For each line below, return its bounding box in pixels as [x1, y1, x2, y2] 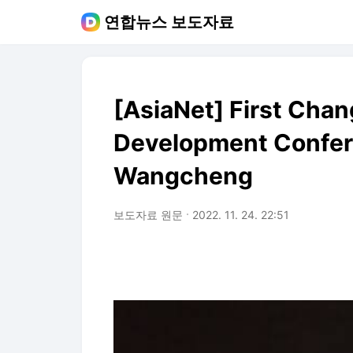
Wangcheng [113, 162, 253, 190]
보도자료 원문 [113, 208, 183, 221]
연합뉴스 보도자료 [104, 13, 234, 32]
